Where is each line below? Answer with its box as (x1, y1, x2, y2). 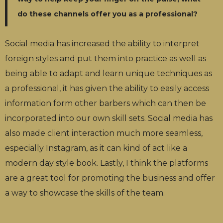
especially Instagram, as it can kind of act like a (5, 143, 187, 153)
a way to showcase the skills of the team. (5, 188, 165, 198)
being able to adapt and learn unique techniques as (5, 68, 212, 78)
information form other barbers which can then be (5, 98, 206, 108)
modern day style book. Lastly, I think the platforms (5, 158, 208, 168)
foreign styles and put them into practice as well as (5, 53, 206, 63)
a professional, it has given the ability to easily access (5, 83, 209, 93)
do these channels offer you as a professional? (17, 9, 198, 18)
